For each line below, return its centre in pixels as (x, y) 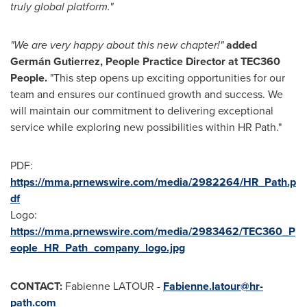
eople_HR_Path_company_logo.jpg (98, 247)
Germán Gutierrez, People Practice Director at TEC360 (145, 61)
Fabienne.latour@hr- (213, 286)
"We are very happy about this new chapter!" (118, 45)
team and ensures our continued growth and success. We (147, 94)
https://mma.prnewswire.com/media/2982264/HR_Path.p (153, 182)
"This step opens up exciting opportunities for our (168, 77)
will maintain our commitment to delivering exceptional (142, 110)
